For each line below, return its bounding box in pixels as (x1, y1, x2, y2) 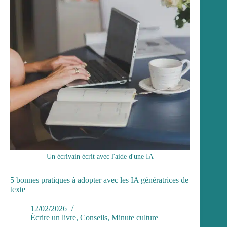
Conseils (80, 213, 107, 222)
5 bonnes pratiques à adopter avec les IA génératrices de (10, 176, 188, 185)
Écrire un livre (30, 213, 76, 222)
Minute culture (111, 213, 158, 222)
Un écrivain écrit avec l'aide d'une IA (46, 153, 154, 161)
